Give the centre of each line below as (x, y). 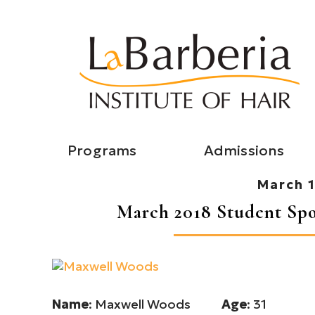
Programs (102, 150)
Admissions (244, 150)
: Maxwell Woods (155, 304)
